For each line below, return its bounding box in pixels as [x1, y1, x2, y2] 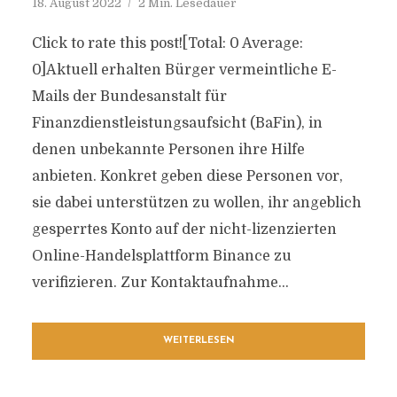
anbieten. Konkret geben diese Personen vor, [31, 168, 343, 184]
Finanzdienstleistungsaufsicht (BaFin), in [31, 115, 323, 131]
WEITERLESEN [162, 336, 235, 346]
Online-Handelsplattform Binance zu [31, 248, 292, 264]
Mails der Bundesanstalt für [31, 89, 227, 105]
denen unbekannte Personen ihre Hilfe [31, 142, 305, 158]
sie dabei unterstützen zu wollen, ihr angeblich [31, 195, 362, 211]
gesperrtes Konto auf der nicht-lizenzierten [31, 222, 337, 237]
